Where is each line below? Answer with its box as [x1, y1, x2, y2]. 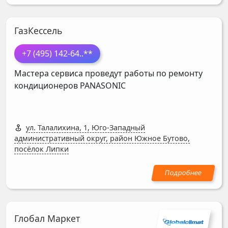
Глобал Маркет [14, 212, 80, 224]
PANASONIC [80, 79, 126, 91]
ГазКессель [14, 24, 62, 37]
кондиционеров [14, 79, 80, 91]
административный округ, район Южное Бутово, [14, 133, 190, 143]
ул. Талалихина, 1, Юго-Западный [26, 122, 145, 132]
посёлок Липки [14, 144, 69, 154]
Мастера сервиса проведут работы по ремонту [14, 67, 203, 79]
